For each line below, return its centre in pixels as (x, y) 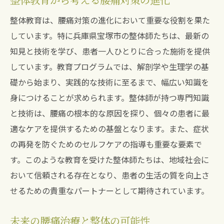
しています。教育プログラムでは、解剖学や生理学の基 (109, 66)
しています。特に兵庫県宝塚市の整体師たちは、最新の (109, 35)
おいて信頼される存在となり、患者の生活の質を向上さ (110, 175)
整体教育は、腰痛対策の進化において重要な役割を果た (110, 20)
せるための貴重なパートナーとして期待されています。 (109, 190)
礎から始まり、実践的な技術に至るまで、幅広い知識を (109, 82)
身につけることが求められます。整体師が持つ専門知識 (109, 97)
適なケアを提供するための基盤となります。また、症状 (109, 128)
